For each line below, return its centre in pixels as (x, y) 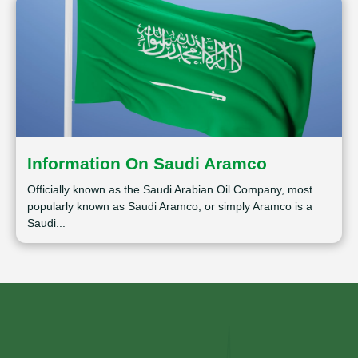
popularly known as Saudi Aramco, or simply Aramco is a (170, 206)
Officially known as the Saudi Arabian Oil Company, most (170, 189)
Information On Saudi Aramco (147, 163)
